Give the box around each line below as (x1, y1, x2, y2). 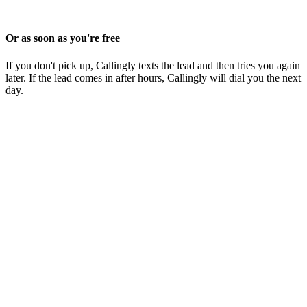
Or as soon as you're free (5, 32, 120, 45)
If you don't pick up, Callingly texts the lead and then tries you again (5, 59, 300, 71)
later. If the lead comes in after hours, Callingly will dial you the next (5, 71, 301, 84)
